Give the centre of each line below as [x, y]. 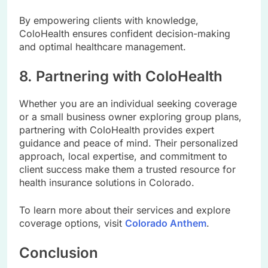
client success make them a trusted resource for [127, 169]
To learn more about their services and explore [125, 210]
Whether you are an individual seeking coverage [128, 103]
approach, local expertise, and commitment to [123, 156]
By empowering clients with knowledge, [109, 21]
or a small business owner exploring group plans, [130, 117]
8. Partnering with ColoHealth [121, 77]
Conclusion [59, 253]
